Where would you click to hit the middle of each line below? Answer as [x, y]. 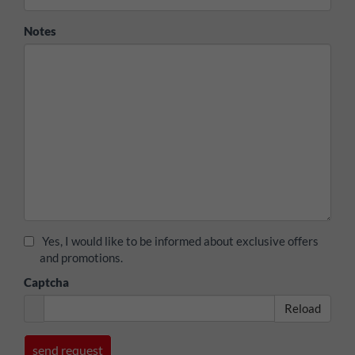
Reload [303, 308]
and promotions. [81, 257]
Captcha [46, 282]
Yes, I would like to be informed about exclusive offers [180, 240]
